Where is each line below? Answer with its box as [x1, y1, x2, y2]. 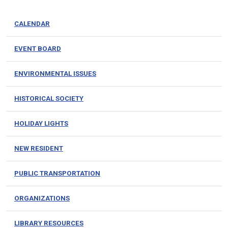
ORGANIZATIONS [14, 194, 70, 202]
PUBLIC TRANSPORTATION [14, 169, 100, 177]
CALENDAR [14, 19, 50, 27]
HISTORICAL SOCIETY [14, 94, 83, 102]
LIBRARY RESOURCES [14, 219, 83, 227]
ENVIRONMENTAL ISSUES [14, 69, 96, 77]
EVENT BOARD [14, 44, 61, 52]
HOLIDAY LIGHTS [14, 119, 68, 127]
